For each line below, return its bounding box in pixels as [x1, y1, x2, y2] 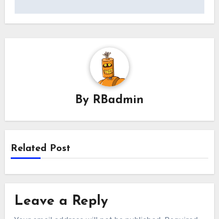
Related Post [11, 144, 71, 154]
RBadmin [93, 94, 144, 107]
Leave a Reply [14, 195, 108, 209]
